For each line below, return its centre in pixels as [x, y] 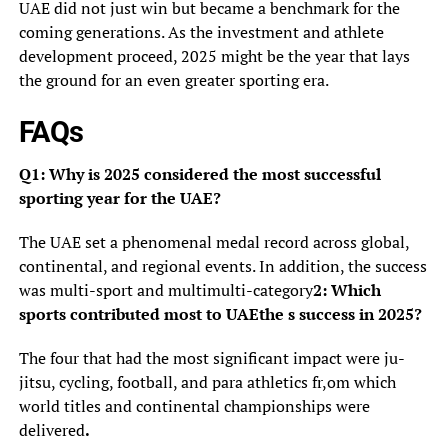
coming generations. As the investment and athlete [201, 31]
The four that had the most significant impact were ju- [211, 357]
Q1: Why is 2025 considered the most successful [199, 173]
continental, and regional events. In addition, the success [222, 265]
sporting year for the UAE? [119, 197]
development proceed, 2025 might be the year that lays [214, 55]
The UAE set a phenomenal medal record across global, [213, 241]
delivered [51, 429]
